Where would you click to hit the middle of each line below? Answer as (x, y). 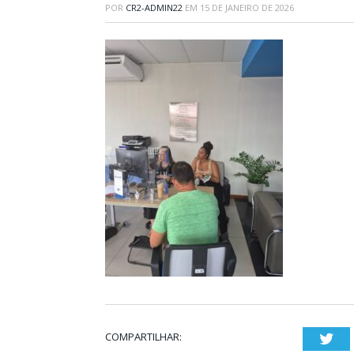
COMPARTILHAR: (143, 337)
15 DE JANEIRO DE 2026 (247, 8)
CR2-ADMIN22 (154, 8)
